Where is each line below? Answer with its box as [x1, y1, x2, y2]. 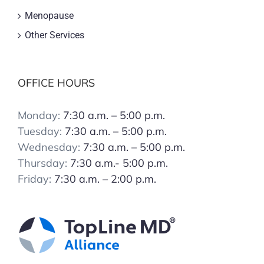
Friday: [18, 171, 54, 186]
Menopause [25, 9, 74, 21]
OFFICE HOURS [18, 75, 95, 90]
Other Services [25, 29, 84, 41]
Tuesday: [18, 124, 65, 138]
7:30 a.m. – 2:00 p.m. [54, 171, 156, 186]
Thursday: [18, 156, 70, 170]
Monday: [18, 108, 63, 122]
